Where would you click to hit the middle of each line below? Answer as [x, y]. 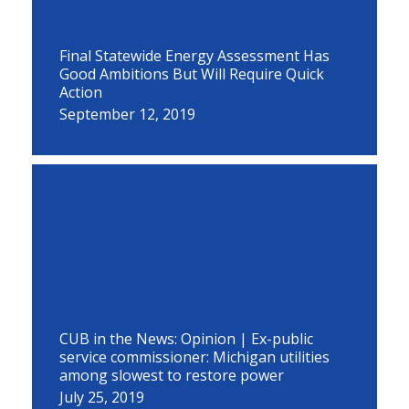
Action [81, 92]
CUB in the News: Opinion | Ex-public [186, 339]
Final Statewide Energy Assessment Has [194, 56]
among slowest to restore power [172, 375]
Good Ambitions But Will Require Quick [192, 74]
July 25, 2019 [102, 397]
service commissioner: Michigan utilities [194, 357]
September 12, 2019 [127, 114]
